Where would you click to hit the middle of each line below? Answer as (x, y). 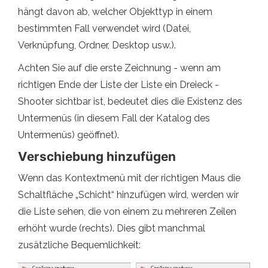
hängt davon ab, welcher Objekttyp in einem (115, 12)
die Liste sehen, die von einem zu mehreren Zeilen (127, 212)
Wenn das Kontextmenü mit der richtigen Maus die (129, 178)
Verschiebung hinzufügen (97, 157)
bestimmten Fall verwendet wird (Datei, (104, 29)
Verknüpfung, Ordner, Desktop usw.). (97, 45)
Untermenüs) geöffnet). (68, 135)
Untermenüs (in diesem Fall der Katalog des (114, 118)
